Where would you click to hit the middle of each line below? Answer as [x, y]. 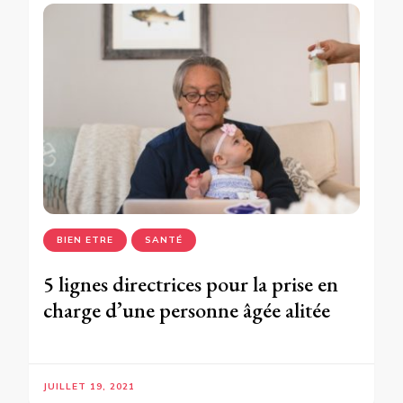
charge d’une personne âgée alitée [187, 310]
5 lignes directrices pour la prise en [191, 284]
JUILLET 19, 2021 [89, 387]
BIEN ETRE [85, 240]
